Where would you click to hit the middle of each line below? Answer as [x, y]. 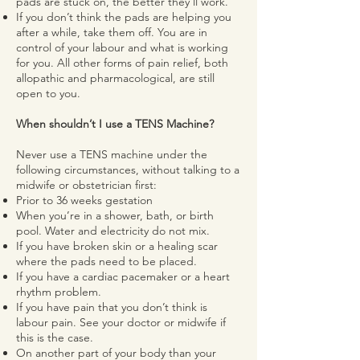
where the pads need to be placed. [106, 261]
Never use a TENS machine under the [112, 154]
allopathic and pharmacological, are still [115, 78]
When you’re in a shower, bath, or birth [115, 215]
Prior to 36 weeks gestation [84, 200]
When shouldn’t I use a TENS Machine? [115, 124]
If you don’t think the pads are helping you [124, 17]
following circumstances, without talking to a [128, 170]
